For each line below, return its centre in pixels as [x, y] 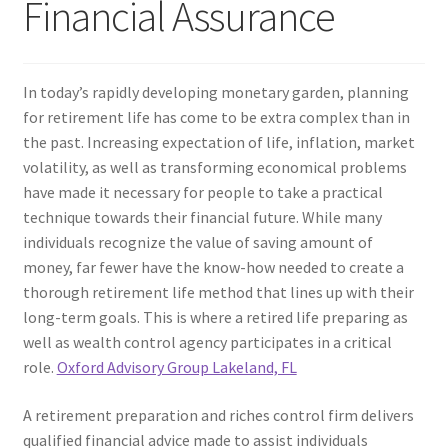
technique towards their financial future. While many [202, 217]
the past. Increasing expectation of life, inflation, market [218, 142]
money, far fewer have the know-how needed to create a [213, 267]
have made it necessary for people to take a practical [202, 192]
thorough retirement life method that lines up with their [218, 292]
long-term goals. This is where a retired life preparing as [215, 317]
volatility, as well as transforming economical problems [214, 167]
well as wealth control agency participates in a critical [207, 342]
